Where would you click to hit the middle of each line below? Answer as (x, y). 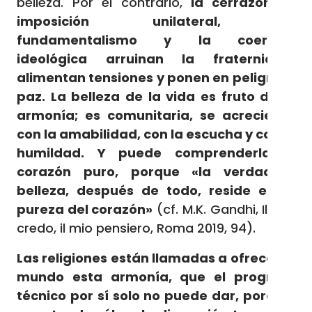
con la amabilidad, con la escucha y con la (156, 134)
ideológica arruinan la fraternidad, (156, 59)
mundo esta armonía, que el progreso (156, 277)
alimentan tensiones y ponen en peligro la (156, 78)
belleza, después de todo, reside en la (156, 190)
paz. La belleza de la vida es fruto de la (156, 96)
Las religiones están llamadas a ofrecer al (156, 258)
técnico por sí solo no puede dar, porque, (156, 296)
